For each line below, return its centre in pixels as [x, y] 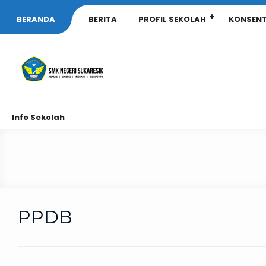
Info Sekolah [38, 117]
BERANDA [36, 19]
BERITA [103, 19]
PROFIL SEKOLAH [172, 19]
